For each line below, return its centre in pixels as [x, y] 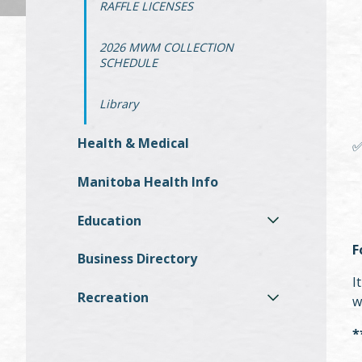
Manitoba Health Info [148, 181]
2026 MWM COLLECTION [166, 47]
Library [119, 103]
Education [109, 220]
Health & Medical [133, 143]
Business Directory [137, 259]
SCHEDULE [128, 62]
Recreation [113, 297]
